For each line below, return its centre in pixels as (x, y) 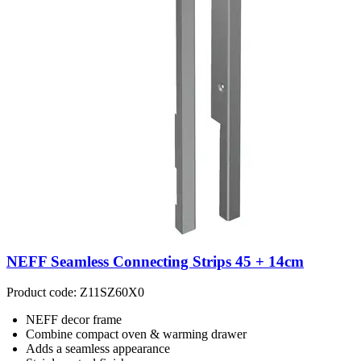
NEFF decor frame (74, 320)
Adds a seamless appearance (98, 349)
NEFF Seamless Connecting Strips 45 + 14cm (155, 261)
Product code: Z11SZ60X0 (75, 293)
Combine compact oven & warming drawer (136, 334)
